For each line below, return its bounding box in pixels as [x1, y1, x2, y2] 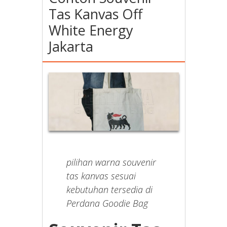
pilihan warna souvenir [66, 156, 157, 169]
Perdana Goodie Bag [66, 197, 148, 210]
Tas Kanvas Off [49, 5, 143, 23]
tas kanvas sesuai [66, 170, 136, 182]
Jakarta [49, 37, 94, 56]
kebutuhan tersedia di [66, 183, 153, 196]
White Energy [49, 21, 134, 40]
